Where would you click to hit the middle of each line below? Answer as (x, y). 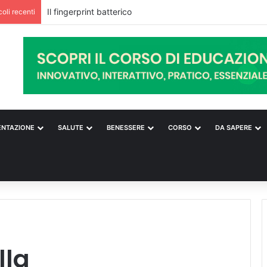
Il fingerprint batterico (89, 12)
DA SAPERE (234, 127)
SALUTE (71, 127)
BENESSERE (126, 127)
